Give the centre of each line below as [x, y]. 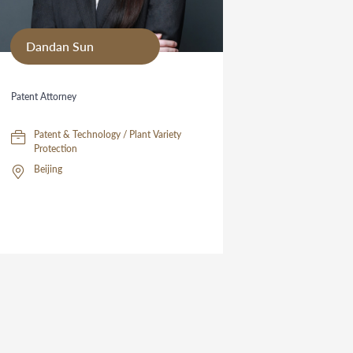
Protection [55, 148]
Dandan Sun [59, 46]
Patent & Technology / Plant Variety [107, 134]
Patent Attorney [43, 96]
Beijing [48, 169]
